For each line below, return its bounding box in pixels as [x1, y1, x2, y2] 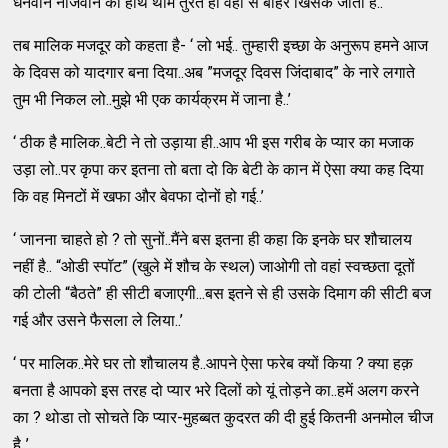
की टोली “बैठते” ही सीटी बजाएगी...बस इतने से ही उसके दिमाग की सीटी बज [13, 283, 432, 303]
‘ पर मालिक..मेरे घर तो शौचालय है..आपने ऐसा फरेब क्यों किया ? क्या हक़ [13, 353, 414, 373]
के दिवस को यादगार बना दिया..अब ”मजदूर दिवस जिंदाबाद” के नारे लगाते [13, 62, 416, 82]
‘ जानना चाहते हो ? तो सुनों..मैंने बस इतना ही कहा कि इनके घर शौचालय [13, 229, 413, 249]
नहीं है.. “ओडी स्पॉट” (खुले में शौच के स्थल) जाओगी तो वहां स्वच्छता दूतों [13, 256, 416, 276]
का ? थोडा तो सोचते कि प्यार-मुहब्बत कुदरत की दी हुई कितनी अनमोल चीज [13, 407, 434, 427]
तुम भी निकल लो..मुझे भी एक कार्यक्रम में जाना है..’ [13, 89, 292, 109]
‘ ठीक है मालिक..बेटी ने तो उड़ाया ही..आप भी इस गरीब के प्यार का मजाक [13, 132, 415, 152]
